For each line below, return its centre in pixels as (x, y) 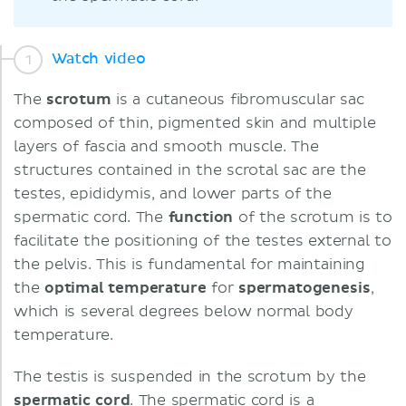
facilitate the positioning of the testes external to (203, 241)
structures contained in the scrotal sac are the (190, 170)
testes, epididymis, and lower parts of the (173, 194)
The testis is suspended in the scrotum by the (190, 377)
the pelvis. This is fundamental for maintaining (190, 265)
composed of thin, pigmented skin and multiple (195, 123)
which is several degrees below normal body (184, 312)
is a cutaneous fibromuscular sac (237, 100)
